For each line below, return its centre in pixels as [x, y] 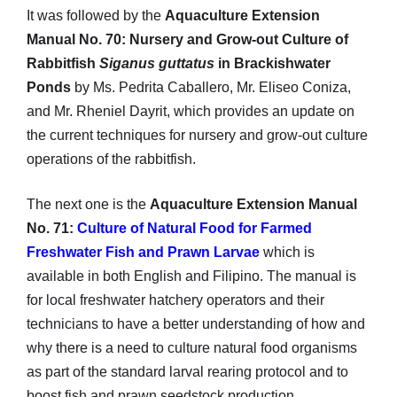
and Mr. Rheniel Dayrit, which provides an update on [191, 111]
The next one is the [88, 204]
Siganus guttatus [157, 63]
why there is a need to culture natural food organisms [192, 347]
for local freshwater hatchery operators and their [175, 300]
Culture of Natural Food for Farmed [195, 228]
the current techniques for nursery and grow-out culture [197, 135]
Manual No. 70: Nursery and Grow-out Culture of [187, 39]
